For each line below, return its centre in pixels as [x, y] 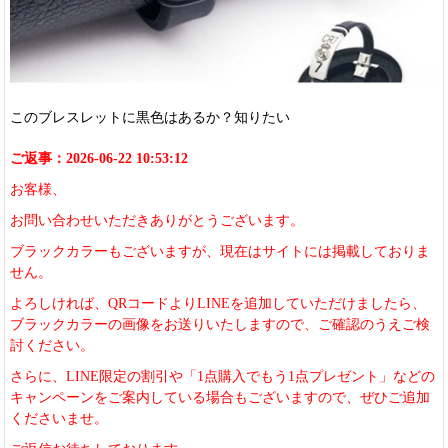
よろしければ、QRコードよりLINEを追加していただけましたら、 [218, 304]
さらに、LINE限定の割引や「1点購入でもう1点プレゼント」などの [223, 377]
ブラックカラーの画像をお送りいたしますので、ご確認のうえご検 [220, 325]
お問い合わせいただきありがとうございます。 [157, 221]
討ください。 [52, 346]
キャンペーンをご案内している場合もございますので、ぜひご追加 [220, 398]
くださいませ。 [59, 419]
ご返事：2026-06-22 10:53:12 [99, 159]
